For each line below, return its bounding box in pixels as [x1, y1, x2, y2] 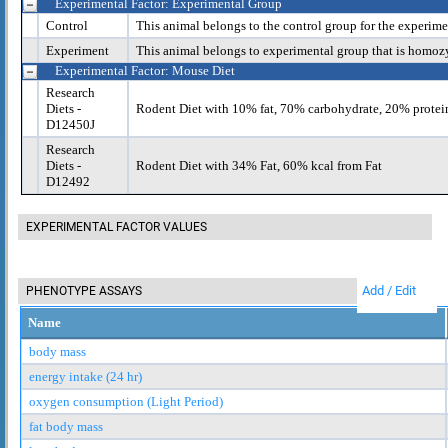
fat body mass [29, 418, 103, 434]
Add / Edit [362, 282, 416, 298]
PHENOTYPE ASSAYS [26, 283, 142, 298]
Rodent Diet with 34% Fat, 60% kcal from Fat [136, 157, 382, 173]
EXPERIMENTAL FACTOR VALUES [26, 219, 207, 234]
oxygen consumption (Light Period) [29, 393, 223, 409]
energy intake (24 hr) [29, 368, 142, 384]
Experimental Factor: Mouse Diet [55, 62, 235, 78]
